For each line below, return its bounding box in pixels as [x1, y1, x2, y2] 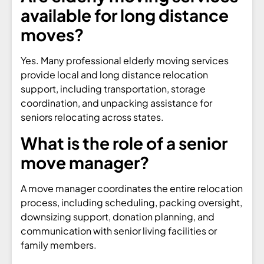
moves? [21, 24, 84, 45]
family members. [21, 238, 97, 251]
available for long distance [21, 5, 229, 26]
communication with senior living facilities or [21, 224, 217, 237]
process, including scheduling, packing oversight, [21, 196, 242, 209]
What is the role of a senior [21, 132, 227, 153]
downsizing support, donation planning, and [21, 210, 214, 223]
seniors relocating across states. [21, 111, 164, 124]
